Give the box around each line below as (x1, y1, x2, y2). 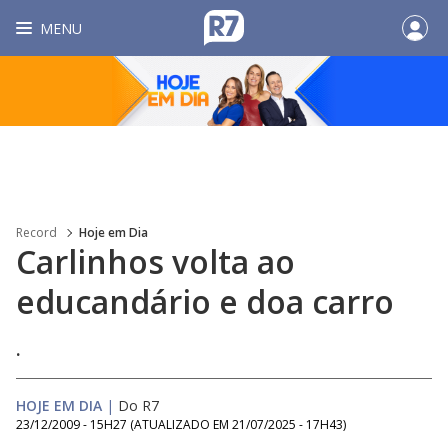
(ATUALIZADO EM (130, 416, 232, 433)
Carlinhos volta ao (16, 240, 295, 283)
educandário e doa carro (16, 280, 394, 323)
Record (16, 224, 57, 241)
